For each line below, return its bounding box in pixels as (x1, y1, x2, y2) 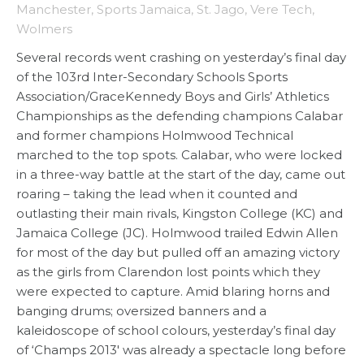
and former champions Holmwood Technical (16, 128, 293, 144)
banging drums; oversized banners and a (16, 303, 266, 319)
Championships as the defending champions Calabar (16, 108, 343, 124)
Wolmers (16, 21, 72, 37)
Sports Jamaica (97, 2, 191, 18)
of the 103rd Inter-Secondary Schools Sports (16, 69, 288, 85)
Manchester (16, 2, 91, 18)
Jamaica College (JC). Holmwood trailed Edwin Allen (16, 225, 338, 241)
